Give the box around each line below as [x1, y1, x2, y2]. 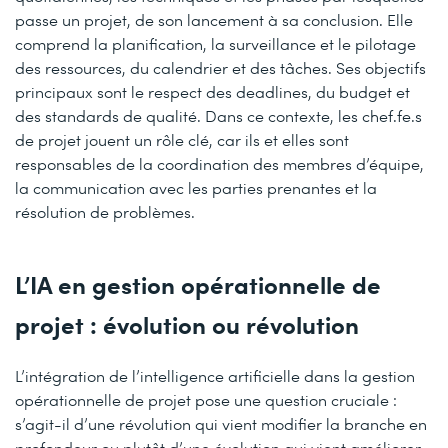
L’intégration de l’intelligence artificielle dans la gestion [15, 364, 415, 386]
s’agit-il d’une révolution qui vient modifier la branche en [15, 412, 427, 434]
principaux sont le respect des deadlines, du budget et [15, 80, 410, 102]
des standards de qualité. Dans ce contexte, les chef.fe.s [15, 104, 422, 126]
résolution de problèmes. [15, 200, 195, 222]
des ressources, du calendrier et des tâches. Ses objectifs [15, 56, 426, 78]
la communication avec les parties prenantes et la [15, 176, 377, 198]
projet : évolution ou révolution [15, 306, 359, 340]
